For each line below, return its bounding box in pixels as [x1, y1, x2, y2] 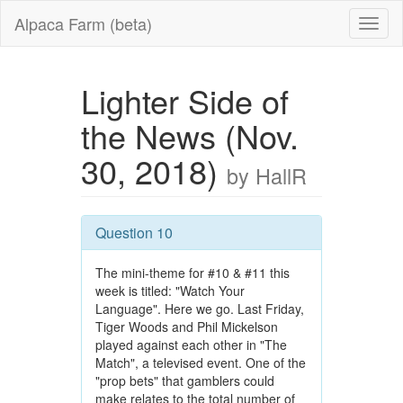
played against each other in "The [94, 336, 287, 354]
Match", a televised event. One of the [94, 354, 306, 372]
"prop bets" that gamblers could [94, 372, 274, 390]
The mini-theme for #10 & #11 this [94, 264, 290, 282]
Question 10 [94, 222, 173, 243]
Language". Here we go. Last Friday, [94, 300, 304, 318]
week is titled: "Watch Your [94, 282, 245, 300]
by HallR [226, 160, 307, 191]
